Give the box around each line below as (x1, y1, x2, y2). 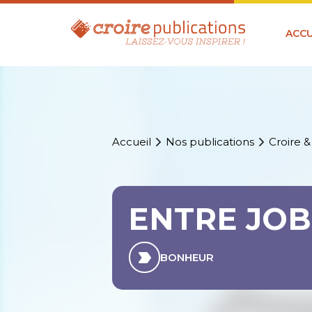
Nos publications (166, 135, 255, 149)
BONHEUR (160, 251, 214, 265)
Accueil (112, 135, 152, 149)
